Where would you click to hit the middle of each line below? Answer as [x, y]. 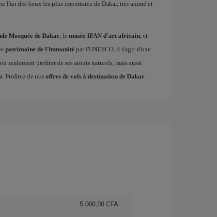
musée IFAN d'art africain [104, 36]
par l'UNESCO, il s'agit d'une [112, 49]
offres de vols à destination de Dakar [95, 76]
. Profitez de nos [24, 76]
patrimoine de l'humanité [40, 49]
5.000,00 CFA [99, 204]
